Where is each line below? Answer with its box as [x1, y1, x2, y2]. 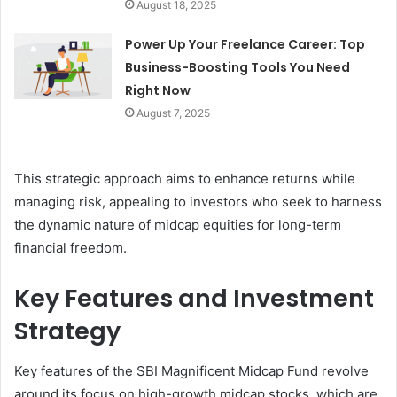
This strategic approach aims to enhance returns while [14, 170, 355, 188]
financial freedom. [14, 239, 127, 257]
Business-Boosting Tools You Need [125, 58, 351, 77]
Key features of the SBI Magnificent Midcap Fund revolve [14, 362, 369, 379]
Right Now [125, 82, 191, 100]
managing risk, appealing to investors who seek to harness [14, 193, 382, 211]
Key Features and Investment [14, 282, 374, 315]
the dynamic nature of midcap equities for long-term [14, 216, 341, 234]
